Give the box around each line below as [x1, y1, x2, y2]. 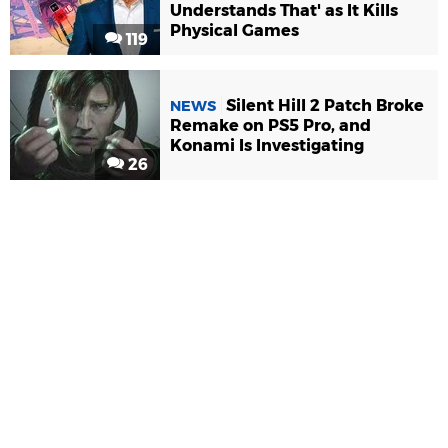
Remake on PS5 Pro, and [170, 115, 371, 135]
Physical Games [170, 20, 299, 40]
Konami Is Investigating [170, 135, 364, 155]
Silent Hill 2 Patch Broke [226, 95, 424, 115]
